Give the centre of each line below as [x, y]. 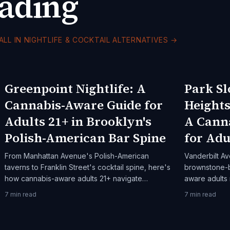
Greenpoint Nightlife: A [75, 89]
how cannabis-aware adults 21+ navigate [74, 178]
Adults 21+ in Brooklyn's [78, 121]
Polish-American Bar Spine [85, 138]
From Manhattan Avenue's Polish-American [77, 156]
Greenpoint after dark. [42, 190]
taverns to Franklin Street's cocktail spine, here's [88, 167]
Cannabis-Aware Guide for [84, 105]
